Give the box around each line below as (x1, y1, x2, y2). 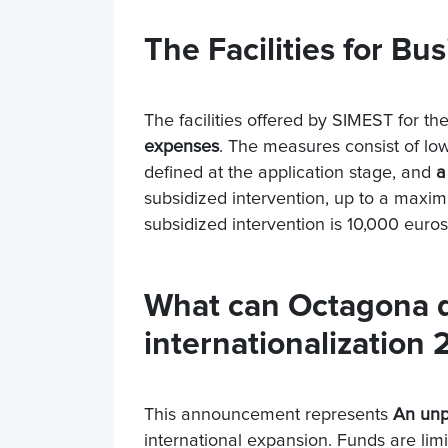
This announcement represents (144, 406, 393, 424)
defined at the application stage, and (144, 164, 436, 182)
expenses (144, 138, 219, 156)
